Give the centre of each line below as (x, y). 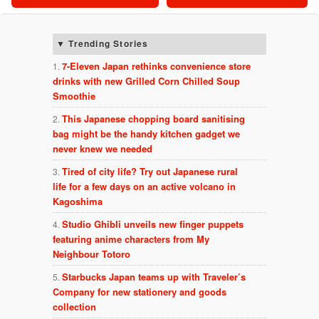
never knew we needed (103, 149)
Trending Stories (109, 44)
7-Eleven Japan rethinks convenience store (156, 66)
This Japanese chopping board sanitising (153, 119)
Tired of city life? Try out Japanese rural (150, 172)
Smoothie (74, 96)
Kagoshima (78, 202)
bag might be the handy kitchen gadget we (146, 134)
